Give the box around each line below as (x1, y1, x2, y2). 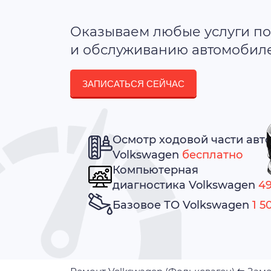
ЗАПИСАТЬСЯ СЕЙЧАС (82, 79, 184, 89)
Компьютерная (112, 163, 198, 177)
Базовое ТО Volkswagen (112, 198, 252, 212)
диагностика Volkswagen (112, 178, 258, 192)
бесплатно (181, 148, 243, 162)
